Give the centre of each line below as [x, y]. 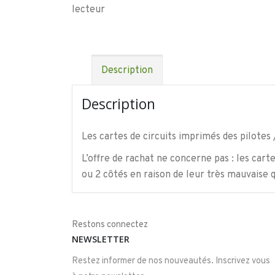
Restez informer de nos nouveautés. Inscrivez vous [171, 261]
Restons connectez [110, 225]
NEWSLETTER [101, 239]
